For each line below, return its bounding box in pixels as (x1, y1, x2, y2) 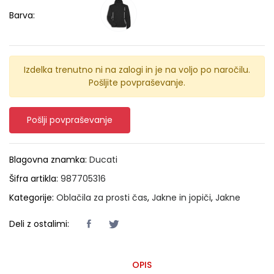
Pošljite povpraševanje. (89, 76, 185, 89)
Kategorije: (9, 191, 56, 204)
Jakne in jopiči (152, 191, 211, 204)
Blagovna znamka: (9, 153, 89, 166)
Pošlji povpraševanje (27, 113, 113, 126)
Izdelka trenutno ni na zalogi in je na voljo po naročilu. (24, 63, 250, 76)
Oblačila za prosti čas (56, 191, 147, 204)
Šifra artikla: (9, 172, 61, 185)
